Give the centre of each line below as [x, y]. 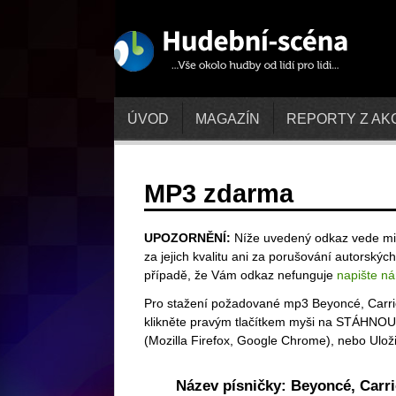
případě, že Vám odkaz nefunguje [240, 275]
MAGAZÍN [228, 118]
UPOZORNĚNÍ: [187, 238]
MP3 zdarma [219, 194]
